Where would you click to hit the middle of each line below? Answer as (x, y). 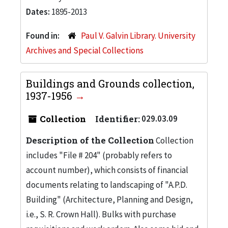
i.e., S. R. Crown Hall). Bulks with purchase (101, 214)
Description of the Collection (90, 140)
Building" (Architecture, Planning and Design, (109, 199)
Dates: (39, 11)
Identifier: (118, 119)
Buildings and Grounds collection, (110, 83)
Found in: (44, 35)
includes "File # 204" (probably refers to (99, 155)
